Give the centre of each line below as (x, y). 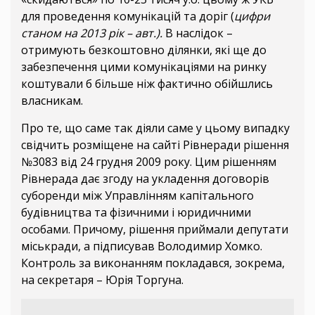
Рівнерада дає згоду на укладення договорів (145, 178)
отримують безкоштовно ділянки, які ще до (144, 50)
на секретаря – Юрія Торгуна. (102, 279)
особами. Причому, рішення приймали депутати (155, 229)
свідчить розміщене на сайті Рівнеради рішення (155, 144)
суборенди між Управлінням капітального (137, 195)
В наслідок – (198, 33)
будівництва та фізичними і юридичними (136, 212)
